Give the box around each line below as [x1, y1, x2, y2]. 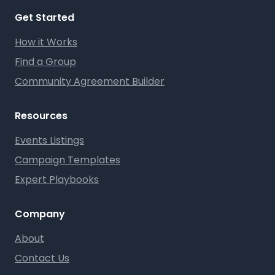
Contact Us [15, 250, 69, 265]
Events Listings [15, 133, 84, 147]
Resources [15, 108, 68, 123]
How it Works [15, 34, 77, 49]
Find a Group [15, 54, 76, 69]
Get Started [15, 10, 74, 25]
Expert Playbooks [15, 172, 99, 187]
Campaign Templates [15, 152, 120, 167]
